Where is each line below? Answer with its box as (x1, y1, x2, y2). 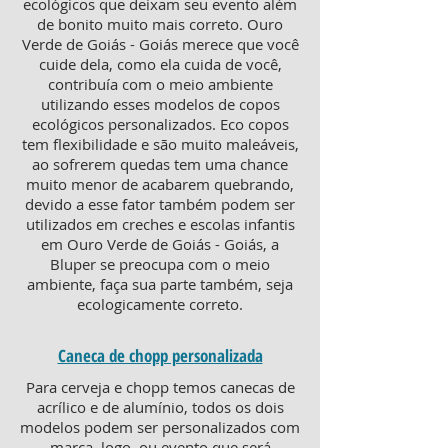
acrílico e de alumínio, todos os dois (36, 397, 284, 417)
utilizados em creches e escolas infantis (25, 214, 295, 234)
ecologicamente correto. (77, 294, 243, 314)
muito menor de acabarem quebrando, (26, 174, 294, 194)
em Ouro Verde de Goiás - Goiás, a (41, 234, 279, 254)
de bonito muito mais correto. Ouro (37, 14, 283, 34)
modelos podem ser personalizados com (20, 417, 300, 437)
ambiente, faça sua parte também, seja (27, 274, 293, 294)
